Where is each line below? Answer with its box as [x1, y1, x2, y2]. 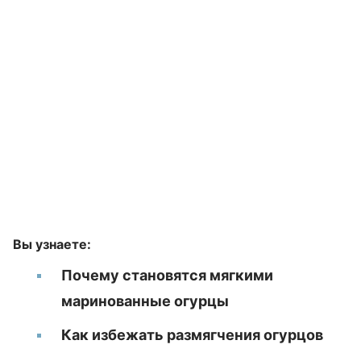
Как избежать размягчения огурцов [61, 326, 323, 343]
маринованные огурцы [61, 293, 229, 309]
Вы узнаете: [13, 236, 91, 252]
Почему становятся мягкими [61, 267, 273, 284]
